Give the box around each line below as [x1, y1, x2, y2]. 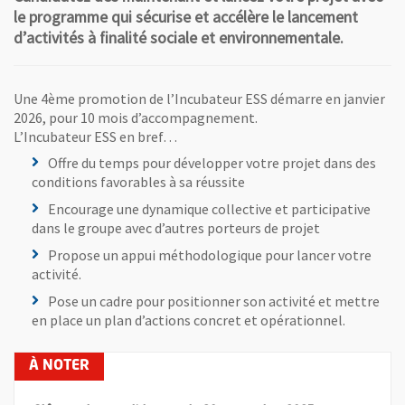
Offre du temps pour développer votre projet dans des [48, 154, 376, 173]
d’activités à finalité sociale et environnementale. [14, 28, 344, 48]
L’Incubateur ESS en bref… [14, 127, 177, 146]
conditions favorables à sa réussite [32, 173, 245, 192]
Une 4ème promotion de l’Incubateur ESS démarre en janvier [14, 89, 385, 108]
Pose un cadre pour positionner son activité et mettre [48, 291, 380, 310]
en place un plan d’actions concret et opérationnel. [32, 310, 345, 329]
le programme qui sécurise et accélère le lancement [14, 7, 358, 27]
